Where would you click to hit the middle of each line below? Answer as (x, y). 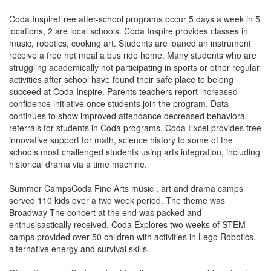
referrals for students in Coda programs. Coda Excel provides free (135, 128)
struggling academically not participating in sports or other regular (134, 67)
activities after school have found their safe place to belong (121, 79)
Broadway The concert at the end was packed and (105, 212)
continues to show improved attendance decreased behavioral (128, 116)
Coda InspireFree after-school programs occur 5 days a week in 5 (135, 19)
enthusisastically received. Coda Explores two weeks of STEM (127, 224)
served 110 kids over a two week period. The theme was (117, 200)
